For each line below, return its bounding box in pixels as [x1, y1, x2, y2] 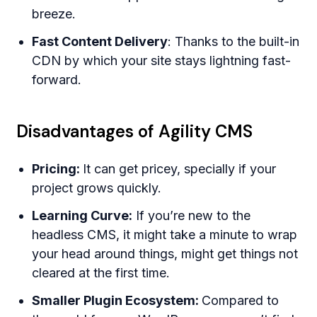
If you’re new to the [132, 208, 251, 224]
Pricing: [32, 161, 83, 177]
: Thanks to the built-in [168, 34, 300, 50]
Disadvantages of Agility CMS [16, 120, 253, 143]
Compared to [202, 293, 279, 309]
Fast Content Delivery [32, 34, 168, 50]
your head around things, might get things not [32, 246, 299, 262]
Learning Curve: [32, 208, 133, 224]
